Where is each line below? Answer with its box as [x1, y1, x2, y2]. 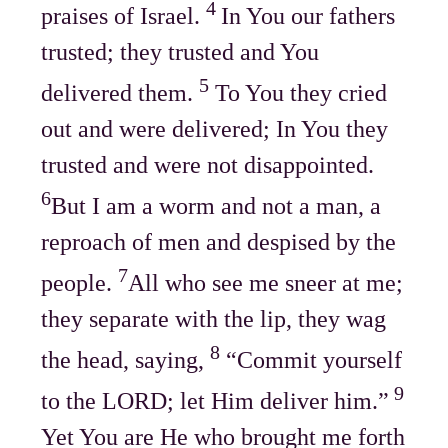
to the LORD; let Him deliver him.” [41, 387, 390, 414]
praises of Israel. [41, 2, 207, 29]
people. [41, 269, 119, 296]
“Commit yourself [220, 346, 403, 373]
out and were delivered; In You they [41, 115, 389, 142]
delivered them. [41, 79, 200, 106]
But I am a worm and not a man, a [51, 192, 382, 219]
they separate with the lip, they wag [41, 305, 387, 332]
